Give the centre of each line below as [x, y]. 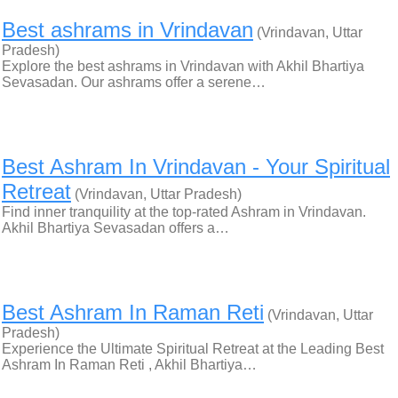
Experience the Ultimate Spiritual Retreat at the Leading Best [193, 349]
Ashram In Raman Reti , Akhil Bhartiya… [129, 365]
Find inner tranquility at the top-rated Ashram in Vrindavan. [184, 212]
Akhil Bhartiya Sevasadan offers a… [115, 228]
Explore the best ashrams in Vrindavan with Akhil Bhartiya [183, 66]
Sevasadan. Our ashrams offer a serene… [134, 82]
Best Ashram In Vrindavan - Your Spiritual [196, 167]
